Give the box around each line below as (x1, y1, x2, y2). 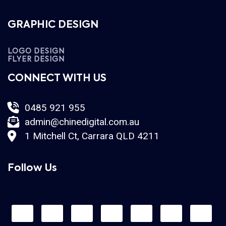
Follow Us (8, 163, 57, 174)
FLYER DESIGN (8, 55, 65, 63)
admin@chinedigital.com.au (24, 116, 139, 128)
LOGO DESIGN (8, 47, 65, 55)
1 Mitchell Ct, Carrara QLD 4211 (24, 130, 162, 142)
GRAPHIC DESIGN (8, 20, 98, 30)
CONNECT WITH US (8, 73, 106, 84)
